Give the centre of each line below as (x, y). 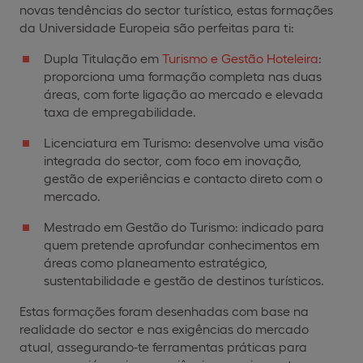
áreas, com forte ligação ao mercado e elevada (184, 93)
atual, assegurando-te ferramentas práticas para (163, 346)
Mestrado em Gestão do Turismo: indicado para (184, 226)
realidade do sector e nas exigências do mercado (164, 328)
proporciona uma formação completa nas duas (183, 75)
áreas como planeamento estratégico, (156, 262)
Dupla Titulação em (103, 58)
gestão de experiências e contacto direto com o (183, 177)
